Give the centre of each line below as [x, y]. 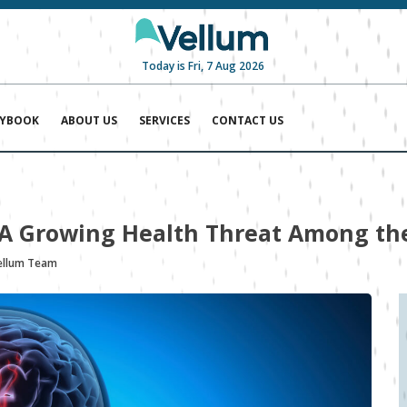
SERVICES [165, 121]
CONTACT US [248, 121]
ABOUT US [89, 121]
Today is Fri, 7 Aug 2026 [203, 66]
